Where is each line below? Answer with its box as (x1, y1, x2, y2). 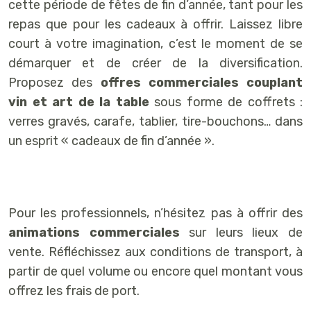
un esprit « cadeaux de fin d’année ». (8, 133, 215, 149)
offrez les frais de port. (8, 283, 140, 299)
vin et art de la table (8, 94, 149, 110)
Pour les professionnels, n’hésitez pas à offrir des (8, 205, 303, 221)
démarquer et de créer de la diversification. (8, 55, 303, 71)
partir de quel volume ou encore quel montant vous (8, 263, 303, 279)
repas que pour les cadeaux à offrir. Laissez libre (8, 16, 303, 32)
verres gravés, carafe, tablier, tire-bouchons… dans (8, 113, 303, 129)
